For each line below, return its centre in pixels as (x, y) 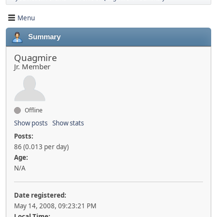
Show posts (31, 123)
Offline (33, 110)
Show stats (68, 123)
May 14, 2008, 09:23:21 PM (55, 206)
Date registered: (40, 195)
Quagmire (36, 57)
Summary (44, 37)
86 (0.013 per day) (41, 147)
